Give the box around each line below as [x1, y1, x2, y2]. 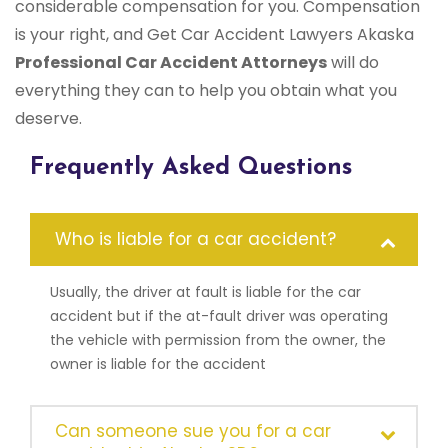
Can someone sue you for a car [55, 419, 331, 444]
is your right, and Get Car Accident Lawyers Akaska [15, 23, 414, 47]
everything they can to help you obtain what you [15, 79, 397, 103]
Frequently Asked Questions [30, 156, 352, 181]
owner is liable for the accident [50, 354, 266, 375]
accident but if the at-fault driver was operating [50, 306, 388, 327]
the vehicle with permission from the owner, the [50, 330, 386, 351]
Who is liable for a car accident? [55, 227, 336, 252]
